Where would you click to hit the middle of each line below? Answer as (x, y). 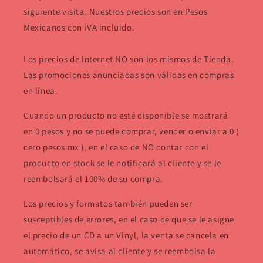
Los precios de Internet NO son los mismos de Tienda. (129, 59)
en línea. (41, 90)
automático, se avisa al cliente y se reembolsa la (120, 251)
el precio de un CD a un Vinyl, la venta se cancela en (126, 235)
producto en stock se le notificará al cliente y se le (122, 163)
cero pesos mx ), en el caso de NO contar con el (116, 147)
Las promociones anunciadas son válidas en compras (129, 75)
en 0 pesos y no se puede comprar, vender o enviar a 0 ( (131, 131)
